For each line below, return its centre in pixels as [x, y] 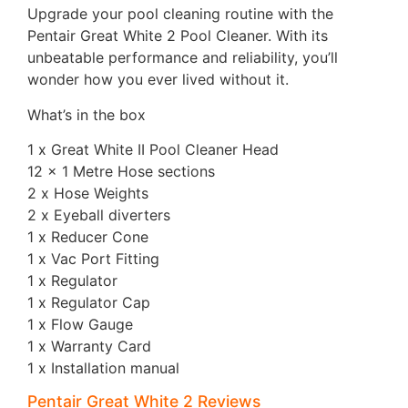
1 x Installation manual [103, 367]
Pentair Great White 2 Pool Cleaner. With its [178, 36]
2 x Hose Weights [88, 193]
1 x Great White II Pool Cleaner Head [153, 149]
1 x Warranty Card [89, 346]
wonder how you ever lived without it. [158, 80]
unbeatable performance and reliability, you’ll [183, 58]
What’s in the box [87, 114]
